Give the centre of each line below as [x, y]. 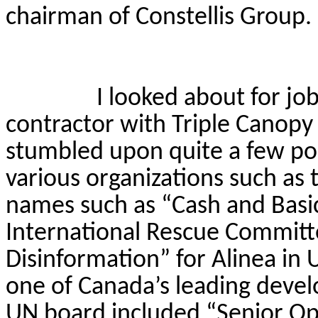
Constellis [185, 17]
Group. [273, 17]
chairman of [71, 17]
